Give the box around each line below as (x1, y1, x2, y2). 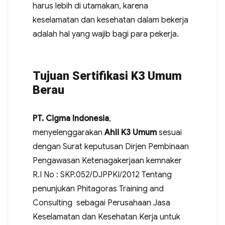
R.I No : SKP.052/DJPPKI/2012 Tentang (32, 170, 172, 180)
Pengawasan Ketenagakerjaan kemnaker (32, 156, 182, 166)
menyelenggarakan (32, 128, 104, 138)
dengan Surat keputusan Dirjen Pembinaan (32, 142, 189, 152)
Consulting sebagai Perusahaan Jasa (32, 198, 170, 208)
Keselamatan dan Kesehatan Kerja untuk (32, 212, 180, 222)
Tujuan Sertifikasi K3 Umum (32, 69, 182, 83)
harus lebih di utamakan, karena (32, 1, 148, 11)
